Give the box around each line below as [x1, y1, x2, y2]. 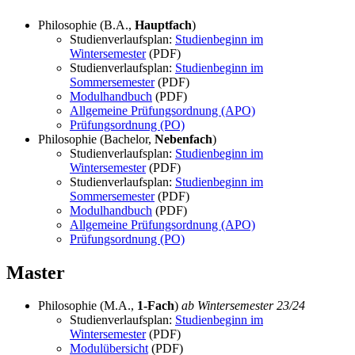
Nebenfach [155, 132, 212, 146]
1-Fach [137, 299, 174, 313]
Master [6, 261, 65, 283]
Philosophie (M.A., [38, 299, 137, 313]
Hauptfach [135, 17, 192, 32]
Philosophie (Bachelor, [38, 132, 155, 146]
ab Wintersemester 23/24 [181, 299, 305, 313]
